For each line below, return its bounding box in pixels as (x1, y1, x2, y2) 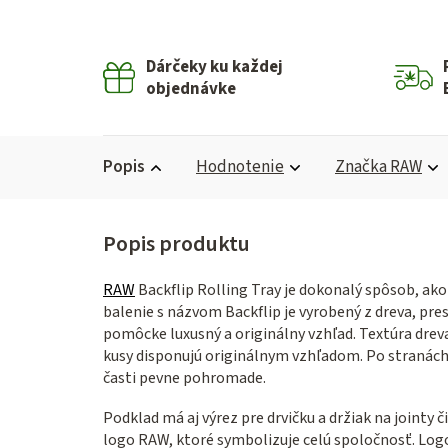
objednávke (146, 77, 237, 102)
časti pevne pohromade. (103, 367, 266, 390)
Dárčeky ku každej (146, 55, 284, 80)
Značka (335, 155, 387, 180)
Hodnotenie (196, 155, 284, 180)
